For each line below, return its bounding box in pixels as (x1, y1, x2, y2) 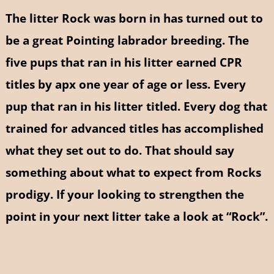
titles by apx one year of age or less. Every (5, 76, 246, 92)
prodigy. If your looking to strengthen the (5, 187, 244, 202)
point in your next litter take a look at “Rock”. (5, 209, 268, 224)
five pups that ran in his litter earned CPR (5, 54, 242, 70)
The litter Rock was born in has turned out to (5, 10, 263, 26)
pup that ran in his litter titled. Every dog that (5, 98, 267, 114)
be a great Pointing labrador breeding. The (5, 32, 249, 48)
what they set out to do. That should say (5, 143, 234, 158)
